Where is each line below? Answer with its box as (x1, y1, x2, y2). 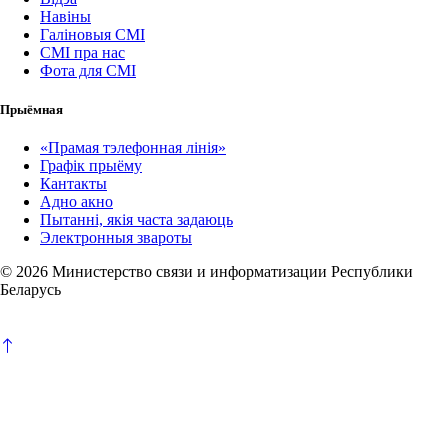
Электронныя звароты (40, 229, 192, 247)
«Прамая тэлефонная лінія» (40, 139, 226, 157)
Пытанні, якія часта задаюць (40, 211, 233, 229)
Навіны (40, 8, 91, 26)
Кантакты (40, 175, 107, 193)
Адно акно (40, 193, 113, 211)
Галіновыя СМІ (40, 26, 145, 44)
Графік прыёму (40, 157, 142, 175)
